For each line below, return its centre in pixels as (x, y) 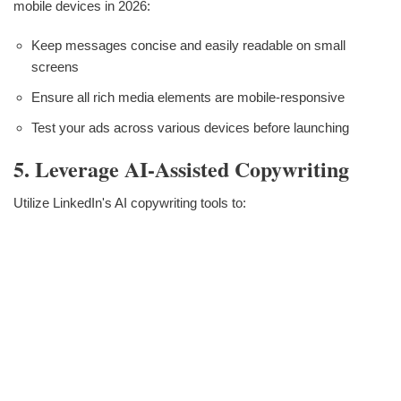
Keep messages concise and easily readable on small (188, 45)
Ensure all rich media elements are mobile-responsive (188, 97)
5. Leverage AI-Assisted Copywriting (181, 168)
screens (55, 66)
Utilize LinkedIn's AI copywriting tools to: (130, 203)
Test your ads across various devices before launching (190, 127)
